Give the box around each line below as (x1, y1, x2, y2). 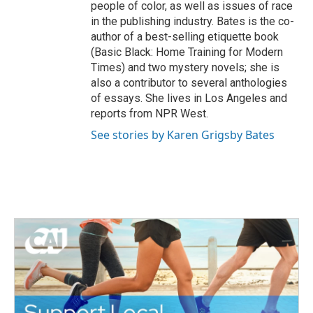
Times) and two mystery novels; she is (91, 61, 279, 74)
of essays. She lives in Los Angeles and (91, 92, 287, 105)
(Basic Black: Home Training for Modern (91, 45, 283, 59)
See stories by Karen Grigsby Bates (91, 127, 275, 143)
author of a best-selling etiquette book (91, 30, 279, 43)
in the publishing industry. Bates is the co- (91, 15, 294, 28)
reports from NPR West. (91, 107, 208, 120)
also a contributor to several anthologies (91, 76, 287, 89)
